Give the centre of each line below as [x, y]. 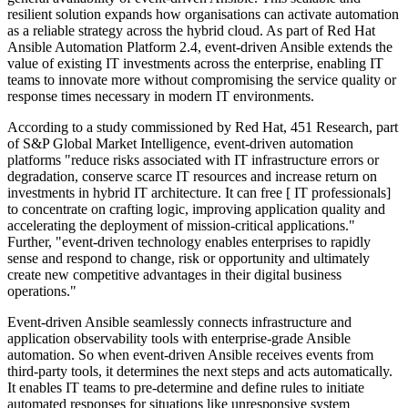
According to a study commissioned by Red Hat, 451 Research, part [203, 127]
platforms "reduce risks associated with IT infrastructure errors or [193, 160]
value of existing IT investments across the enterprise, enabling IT [195, 64]
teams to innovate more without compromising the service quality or [202, 80]
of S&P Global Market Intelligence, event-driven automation [180, 144]
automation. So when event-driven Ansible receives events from [190, 355]
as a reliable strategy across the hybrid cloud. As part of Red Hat [191, 31]
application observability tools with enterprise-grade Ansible [179, 339]
